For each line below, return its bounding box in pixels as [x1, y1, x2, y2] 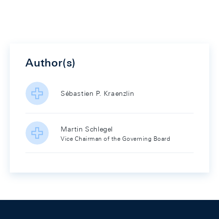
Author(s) [25, 56, 76, 69]
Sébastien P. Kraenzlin [61, 89, 134, 97]
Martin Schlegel [61, 125, 113, 133]
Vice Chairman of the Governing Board [61, 134, 170, 142]
